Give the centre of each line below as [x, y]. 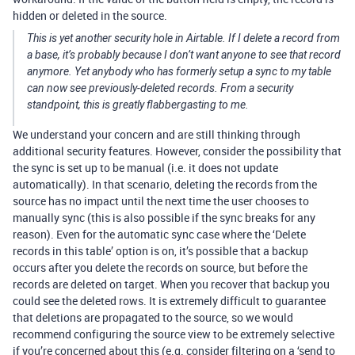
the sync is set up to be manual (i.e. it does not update [145, 168]
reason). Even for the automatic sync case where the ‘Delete [159, 234]
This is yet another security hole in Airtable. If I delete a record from [183, 38]
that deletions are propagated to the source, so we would [153, 317]
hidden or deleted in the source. [90, 15]
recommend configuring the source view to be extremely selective [174, 334]
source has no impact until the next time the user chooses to [161, 201]
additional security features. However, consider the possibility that [177, 151]
